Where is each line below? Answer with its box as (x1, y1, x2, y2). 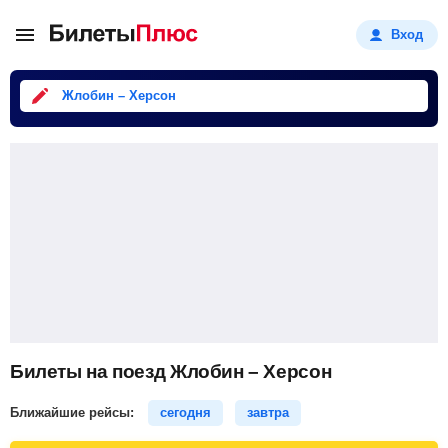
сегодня (160, 405, 211, 420)
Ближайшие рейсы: (10, 405, 138, 420)
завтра (247, 405, 289, 420)
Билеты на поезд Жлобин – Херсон (10, 361, 332, 382)
